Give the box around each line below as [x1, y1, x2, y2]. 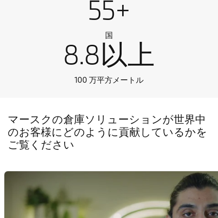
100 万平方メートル [74, 75, 144, 85]
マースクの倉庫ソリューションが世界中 [8, 112, 206, 126]
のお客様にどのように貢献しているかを [8, 125, 207, 139]
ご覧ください [8, 138, 74, 151]
